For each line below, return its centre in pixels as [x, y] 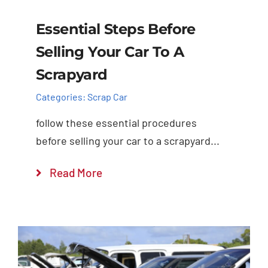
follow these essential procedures [116, 122]
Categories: [61, 97]
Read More [76, 172]
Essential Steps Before [115, 29]
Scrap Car [107, 97]
